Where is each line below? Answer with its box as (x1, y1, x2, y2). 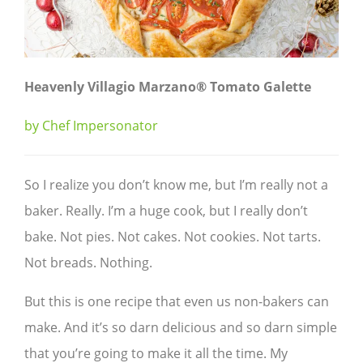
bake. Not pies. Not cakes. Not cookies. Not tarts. (24, 228, 321, 246)
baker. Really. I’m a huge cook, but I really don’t (24, 202, 308, 220)
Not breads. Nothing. (24, 254, 152, 272)
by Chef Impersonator (24, 117, 158, 135)
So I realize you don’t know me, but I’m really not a (24, 176, 328, 194)
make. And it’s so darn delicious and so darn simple (24, 318, 337, 337)
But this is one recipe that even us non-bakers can (24, 293, 329, 311)
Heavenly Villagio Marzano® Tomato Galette (24, 78, 311, 96)
